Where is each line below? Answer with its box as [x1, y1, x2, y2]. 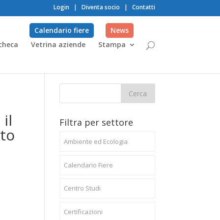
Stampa [98, 40, 126, 49]
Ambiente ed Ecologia [63, 137, 128, 146]
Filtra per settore [59, 116, 133, 128]
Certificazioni [63, 207, 103, 216]
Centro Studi [63, 184, 101, 192]
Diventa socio [82, 3, 120, 11]
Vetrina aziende [31, 40, 85, 49]
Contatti [132, 3, 155, 11]
